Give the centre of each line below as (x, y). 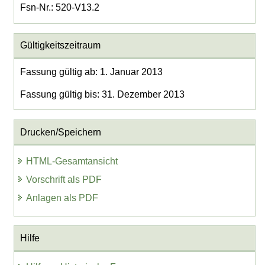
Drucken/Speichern (60, 132)
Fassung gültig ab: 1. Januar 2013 (91, 72)
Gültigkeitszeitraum (60, 46)
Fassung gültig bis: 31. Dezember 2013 (102, 94)
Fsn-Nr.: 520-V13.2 (59, 8)
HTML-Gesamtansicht (72, 161)
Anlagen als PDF (62, 198)
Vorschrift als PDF (64, 179)
